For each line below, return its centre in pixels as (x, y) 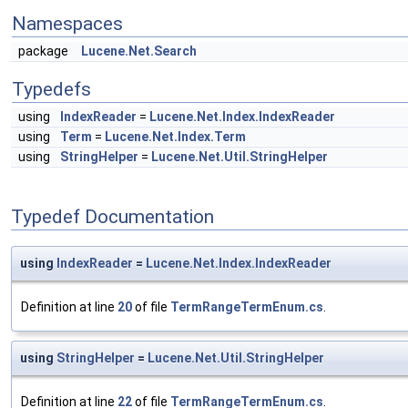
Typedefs (51, 89)
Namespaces (67, 24)
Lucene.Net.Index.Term (175, 137)
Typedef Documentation (112, 216)
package (46, 51)
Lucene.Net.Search (139, 51)
